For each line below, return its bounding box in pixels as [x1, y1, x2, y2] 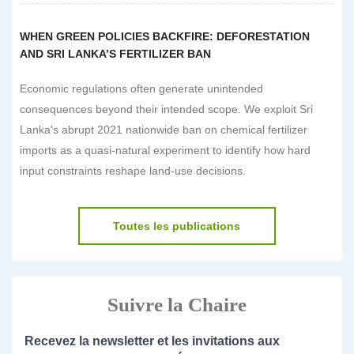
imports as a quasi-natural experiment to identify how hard [20, 144, 311, 156]
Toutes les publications [113, 220, 241, 232]
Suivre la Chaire [107, 294, 247, 315]
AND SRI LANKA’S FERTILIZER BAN [20, 47, 211, 60]
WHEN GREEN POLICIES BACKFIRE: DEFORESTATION [20, 30, 310, 43]
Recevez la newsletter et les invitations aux [24, 334, 280, 348]
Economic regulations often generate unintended [20, 82, 263, 95]
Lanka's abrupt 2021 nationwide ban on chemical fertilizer [20, 123, 307, 136]
